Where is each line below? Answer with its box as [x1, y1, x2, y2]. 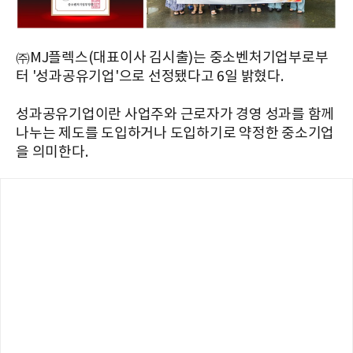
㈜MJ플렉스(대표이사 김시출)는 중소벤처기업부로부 [16, 49, 329, 66]
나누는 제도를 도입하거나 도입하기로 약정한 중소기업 [16, 124, 334, 142]
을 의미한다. [16, 143, 88, 161]
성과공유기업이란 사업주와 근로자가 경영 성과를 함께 [16, 106, 334, 123]
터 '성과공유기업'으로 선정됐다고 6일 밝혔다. [16, 68, 284, 85]
